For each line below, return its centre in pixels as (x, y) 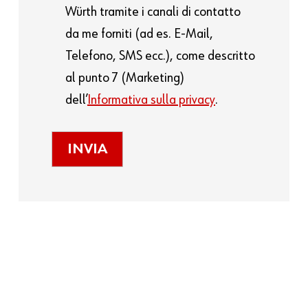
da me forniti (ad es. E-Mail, (139, 33)
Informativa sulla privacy (151, 99)
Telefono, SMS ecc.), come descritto (160, 55)
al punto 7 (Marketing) (124, 77)
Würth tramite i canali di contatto (153, 11)
